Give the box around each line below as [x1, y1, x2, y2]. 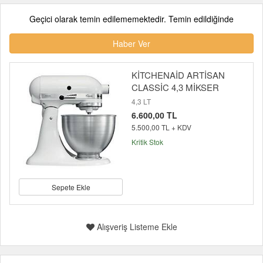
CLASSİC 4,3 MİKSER [131, 81, 219, 93]
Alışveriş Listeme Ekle [94, 221, 177, 232]
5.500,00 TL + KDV [131, 122, 191, 132]
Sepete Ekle [51, 182, 90, 192]
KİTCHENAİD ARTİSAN [131, 69, 225, 81]
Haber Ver [113, 38, 150, 49]
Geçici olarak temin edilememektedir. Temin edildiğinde [29, 13, 234, 25]
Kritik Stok [131, 137, 163, 147]
